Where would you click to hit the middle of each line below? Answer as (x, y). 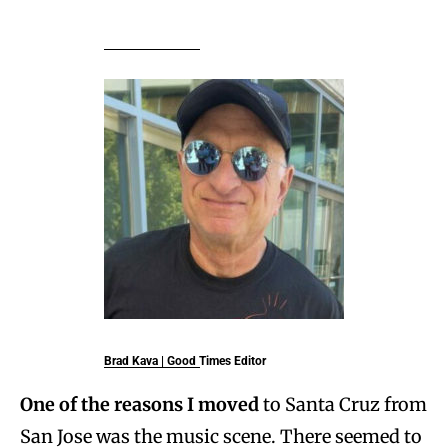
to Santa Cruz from (343, 404)
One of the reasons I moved (139, 404)
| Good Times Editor (212, 360)
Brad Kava (131, 360)
